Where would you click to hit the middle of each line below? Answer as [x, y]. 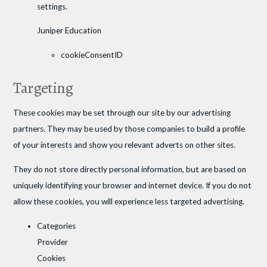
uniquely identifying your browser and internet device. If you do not [133, 186]
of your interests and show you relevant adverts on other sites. [125, 145]
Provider [53, 242]
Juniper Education [69, 31]
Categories [57, 226]
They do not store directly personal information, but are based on [130, 170]
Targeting [43, 87]
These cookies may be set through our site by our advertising [122, 113]
